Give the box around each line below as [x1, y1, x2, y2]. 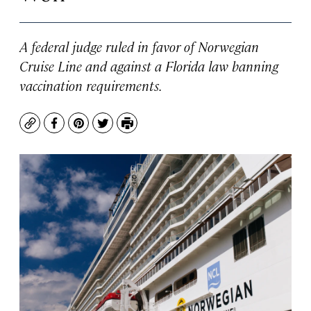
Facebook [53, 121, 106, 138]
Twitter [101, 121, 142, 138]
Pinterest [77, 121, 129, 138]
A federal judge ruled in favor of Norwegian [19, 37, 259, 56]
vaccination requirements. [19, 76, 162, 94]
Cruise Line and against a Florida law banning [19, 56, 278, 75]
